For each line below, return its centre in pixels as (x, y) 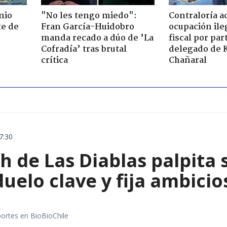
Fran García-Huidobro (87, 27)
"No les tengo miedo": (89, 16)
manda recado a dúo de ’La (97, 38)
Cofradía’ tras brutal (84, 49)
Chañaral (188, 60)
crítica (54, 60)
